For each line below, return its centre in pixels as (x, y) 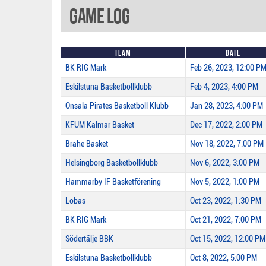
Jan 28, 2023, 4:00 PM (227, 106)
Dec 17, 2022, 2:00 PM (226, 125)
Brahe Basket (87, 144)
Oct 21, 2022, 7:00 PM (226, 220)
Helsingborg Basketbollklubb (112, 163)
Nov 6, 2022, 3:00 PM (225, 163)
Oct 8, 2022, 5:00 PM (224, 258)
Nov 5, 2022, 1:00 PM (225, 182)
